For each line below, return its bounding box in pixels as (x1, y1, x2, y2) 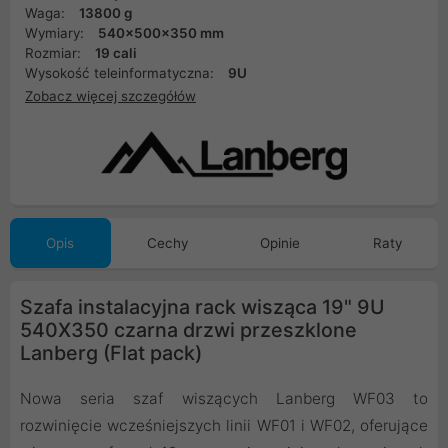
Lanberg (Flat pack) (20, 341, 202, 366)
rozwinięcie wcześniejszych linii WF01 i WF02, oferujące (20, 416, 428, 436)
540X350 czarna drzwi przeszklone (20, 318, 357, 343)
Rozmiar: (25, 45, 85, 61)
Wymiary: (25, 25, 88, 41)
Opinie (260, 235, 301, 252)
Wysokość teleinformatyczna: (25, 65, 218, 81)
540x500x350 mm (98, 25, 224, 41)
